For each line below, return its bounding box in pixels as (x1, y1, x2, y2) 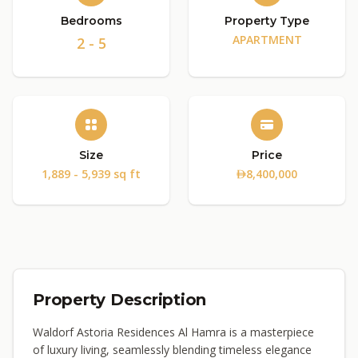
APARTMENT (232, 32, 302, 47)
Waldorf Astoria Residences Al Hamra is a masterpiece (33, 324, 314, 340)
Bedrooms (60, 14, 122, 28)
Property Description (33, 290, 206, 309)
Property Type (225, 14, 309, 28)
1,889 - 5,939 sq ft (42, 166, 141, 181)
